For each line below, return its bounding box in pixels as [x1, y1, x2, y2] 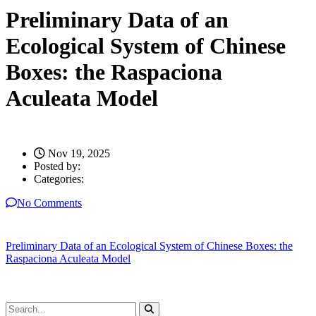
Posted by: [34, 159, 80, 172]
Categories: [34, 172, 84, 185]
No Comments [17, 196, 82, 209]
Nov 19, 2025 [45, 147, 110, 159]
